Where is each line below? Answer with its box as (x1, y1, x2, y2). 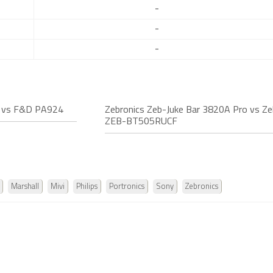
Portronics (109, 183, 144, 191)
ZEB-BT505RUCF (105, 117, 178, 127)
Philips (76, 183, 97, 191)
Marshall (11, 183, 39, 191)
